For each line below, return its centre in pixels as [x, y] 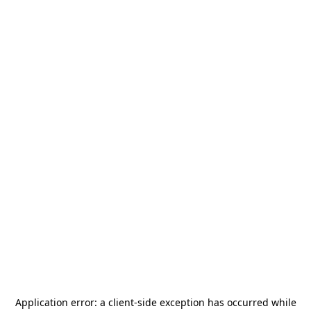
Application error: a [61, 302]
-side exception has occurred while [215, 302]
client [121, 302]
